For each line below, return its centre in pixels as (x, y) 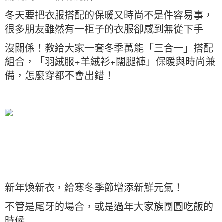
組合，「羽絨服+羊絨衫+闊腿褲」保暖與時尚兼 (110, 61)
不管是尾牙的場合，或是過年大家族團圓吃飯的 (109, 206)
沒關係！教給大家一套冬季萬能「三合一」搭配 (109, 47)
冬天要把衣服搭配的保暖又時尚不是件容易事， (109, 15)
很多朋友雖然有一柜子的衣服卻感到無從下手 (104, 28)
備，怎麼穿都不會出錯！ (59, 75)
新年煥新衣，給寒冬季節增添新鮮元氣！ (94, 187)
